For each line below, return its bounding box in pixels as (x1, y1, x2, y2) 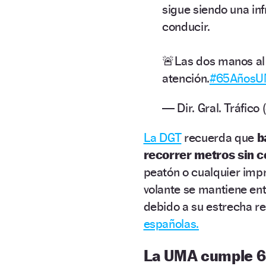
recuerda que (181, 129, 257, 145)
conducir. (162, 18, 210, 34)
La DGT (143, 129, 182, 145)
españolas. (143, 216, 199, 231)
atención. (162, 70, 210, 85)
